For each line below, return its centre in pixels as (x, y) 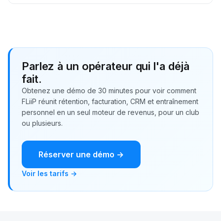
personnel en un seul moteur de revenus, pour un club (110, 112)
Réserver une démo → (81, 154)
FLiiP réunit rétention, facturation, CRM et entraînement (110, 101)
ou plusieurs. (42, 123)
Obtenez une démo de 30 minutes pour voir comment (109, 91)
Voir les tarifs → (49, 173)
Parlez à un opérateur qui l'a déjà (106, 66)
